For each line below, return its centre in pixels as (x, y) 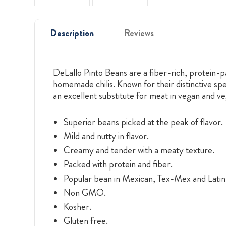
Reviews (139, 33)
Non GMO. (84, 192)
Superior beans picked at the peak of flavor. (143, 122)
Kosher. (77, 206)
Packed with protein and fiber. (118, 164)
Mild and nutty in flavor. (106, 136)
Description (72, 33)
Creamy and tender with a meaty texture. (139, 150)
